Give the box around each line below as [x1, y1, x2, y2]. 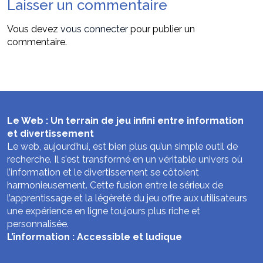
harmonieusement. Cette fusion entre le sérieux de [7, 180, 223, 191]
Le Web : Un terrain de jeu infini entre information [7, 115, 244, 126]
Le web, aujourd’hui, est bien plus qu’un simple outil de [7, 141, 238, 152]
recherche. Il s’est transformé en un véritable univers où [7, 154, 242, 165]
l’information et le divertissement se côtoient [7, 167, 199, 178]
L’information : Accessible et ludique [7, 231, 182, 242]
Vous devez [7, 23, 60, 35]
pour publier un [128, 23, 195, 35]
